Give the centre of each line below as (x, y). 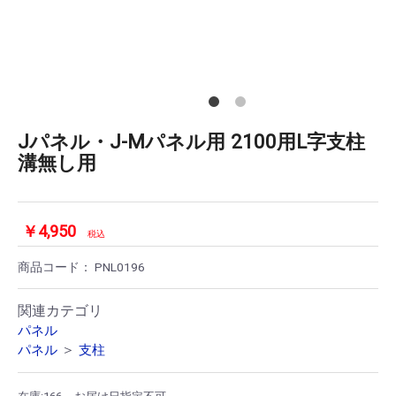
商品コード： (56, 267)
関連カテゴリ (60, 310)
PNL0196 (120, 267)
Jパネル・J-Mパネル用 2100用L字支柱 (191, 141)
